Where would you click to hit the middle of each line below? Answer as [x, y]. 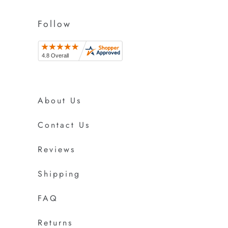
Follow [54, 24]
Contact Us [64, 125]
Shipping [59, 174]
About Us [60, 101]
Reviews [56, 150]
